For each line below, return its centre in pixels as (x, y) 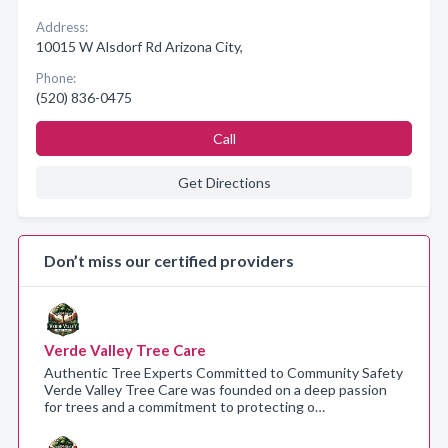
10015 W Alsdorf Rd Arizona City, (139, 46)
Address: (62, 27)
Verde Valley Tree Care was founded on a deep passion (215, 389)
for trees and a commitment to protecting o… (184, 406)
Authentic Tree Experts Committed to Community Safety (223, 372)
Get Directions (224, 182)
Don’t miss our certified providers (169, 260)
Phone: (56, 78)
